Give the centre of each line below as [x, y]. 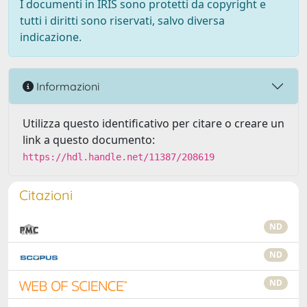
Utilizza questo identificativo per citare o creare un [153, 123]
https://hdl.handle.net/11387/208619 [119, 157]
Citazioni [46, 195]
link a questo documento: [89, 140]
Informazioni [66, 86]
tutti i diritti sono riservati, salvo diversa [122, 21]
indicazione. [51, 37]
